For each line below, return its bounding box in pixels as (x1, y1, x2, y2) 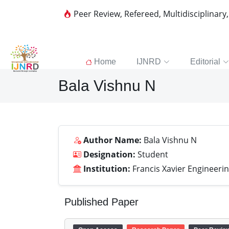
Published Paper (64, 196, 139, 208)
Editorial (190, 57, 220, 66)
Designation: (83, 149, 135, 160)
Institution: (83, 163, 130, 174)
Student (135, 149, 168, 160)
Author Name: (83, 134, 142, 146)
